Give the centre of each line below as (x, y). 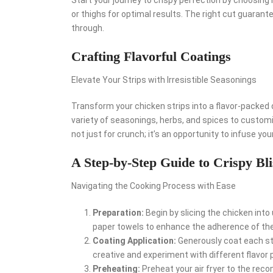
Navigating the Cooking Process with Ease (154, 186)
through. (88, 28)
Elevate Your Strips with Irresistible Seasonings (164, 80)
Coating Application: (134, 240)
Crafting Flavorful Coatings (151, 56)
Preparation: (118, 212)
